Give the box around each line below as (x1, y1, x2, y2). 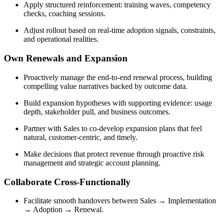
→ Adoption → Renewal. (24, 205, 104, 214)
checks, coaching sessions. (24, 9, 106, 18)
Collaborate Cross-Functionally (4, 176, 131, 187)
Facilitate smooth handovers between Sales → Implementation (24, 196, 216, 205)
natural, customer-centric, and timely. (24, 133, 137, 141)
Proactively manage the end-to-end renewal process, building (24, 73, 212, 82)
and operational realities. (24, 35, 99, 44)
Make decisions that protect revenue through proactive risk (24, 149, 204, 158)
